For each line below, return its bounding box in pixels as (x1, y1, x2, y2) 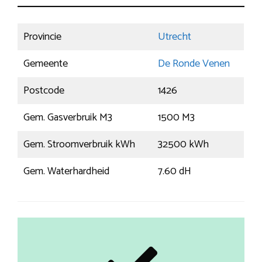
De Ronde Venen (158, 54, 230, 73)
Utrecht (158, 27, 191, 46)
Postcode (23, 81, 64, 99)
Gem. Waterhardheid (23, 162, 109, 180)
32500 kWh (158, 135, 209, 153)
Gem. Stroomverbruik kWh (23, 135, 135, 153)
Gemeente (23, 54, 68, 73)
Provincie (23, 27, 61, 46)
